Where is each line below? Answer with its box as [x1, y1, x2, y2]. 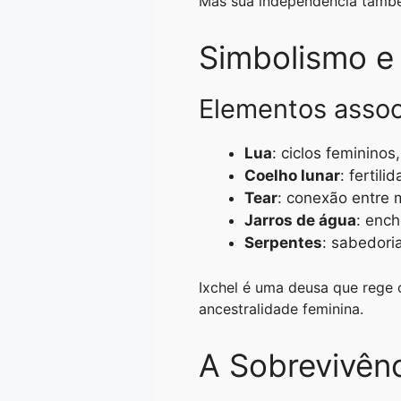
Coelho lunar [244, 166, 340, 184]
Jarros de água [244, 210, 356, 229]
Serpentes [244, 233, 322, 252]
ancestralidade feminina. [199, 300, 363, 319]
